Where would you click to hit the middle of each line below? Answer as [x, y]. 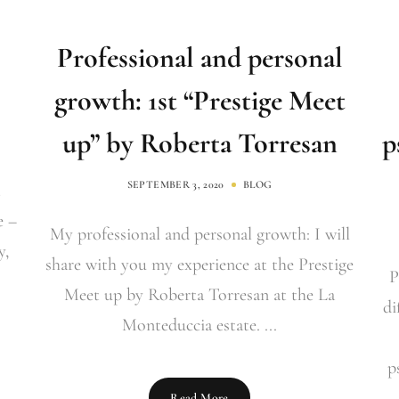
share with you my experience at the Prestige [199, 265]
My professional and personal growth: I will [199, 234]
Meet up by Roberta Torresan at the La [199, 295]
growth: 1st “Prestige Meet [199, 100]
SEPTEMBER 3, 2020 [175, 184]
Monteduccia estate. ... [199, 325]
